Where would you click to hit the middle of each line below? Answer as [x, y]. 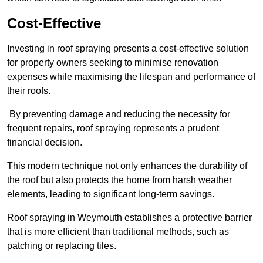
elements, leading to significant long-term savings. [111, 194]
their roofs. [29, 91]
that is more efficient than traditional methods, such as [118, 232]
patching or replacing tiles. [62, 246]
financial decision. [45, 143]
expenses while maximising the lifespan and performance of [131, 77]
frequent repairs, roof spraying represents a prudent [113, 129]
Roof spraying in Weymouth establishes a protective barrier [129, 218]
